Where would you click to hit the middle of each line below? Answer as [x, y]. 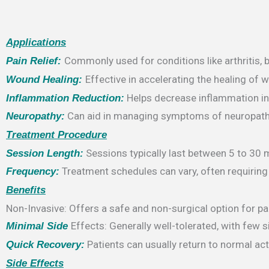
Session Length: [45, 153]
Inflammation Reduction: [65, 98]
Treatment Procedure [56, 134]
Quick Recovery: [45, 245]
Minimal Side [37, 226]
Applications [36, 43]
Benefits [26, 190]
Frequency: [33, 172]
